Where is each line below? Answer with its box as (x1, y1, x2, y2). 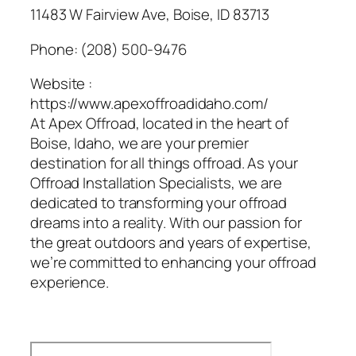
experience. (30, 272, 109, 293)
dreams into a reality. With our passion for (30, 212, 302, 234)
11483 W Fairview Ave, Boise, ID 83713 (30, 4, 270, 25)
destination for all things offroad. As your (30, 153, 298, 174)
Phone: (30, 38, 81, 60)
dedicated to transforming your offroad (30, 192, 288, 214)
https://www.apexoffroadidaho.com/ (30, 93, 269, 114)
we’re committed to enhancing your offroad (30, 252, 316, 273)
